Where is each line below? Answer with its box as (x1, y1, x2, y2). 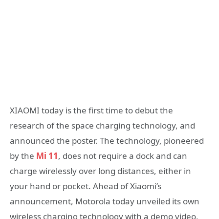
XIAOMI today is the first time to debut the (10, 105, 173, 116)
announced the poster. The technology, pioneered (10, 135, 204, 146)
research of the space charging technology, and (10, 120, 195, 131)
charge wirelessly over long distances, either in (10, 165, 191, 176)
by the (10, 150, 36, 161)
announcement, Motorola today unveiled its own (10, 196, 199, 207)
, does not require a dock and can (58, 150, 187, 161)
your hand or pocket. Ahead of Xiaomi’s (10, 180, 161, 192)
